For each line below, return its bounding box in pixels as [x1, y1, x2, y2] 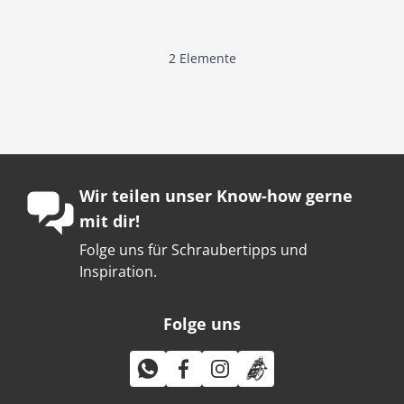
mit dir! [79, 210, 140, 232]
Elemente [175, 50, 236, 67]
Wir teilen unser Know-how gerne [79, 185, 353, 207]
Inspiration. [79, 262, 157, 281]
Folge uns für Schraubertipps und [79, 240, 308, 260]
